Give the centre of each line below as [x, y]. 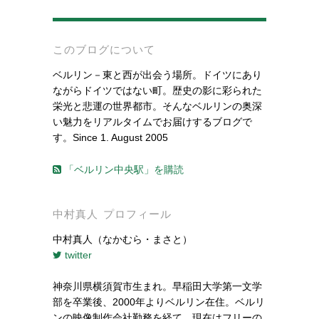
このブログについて [104, 50]
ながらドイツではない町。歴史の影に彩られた [157, 91]
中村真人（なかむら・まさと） [122, 239]
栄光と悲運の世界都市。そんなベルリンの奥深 [157, 106]
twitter [77, 255]
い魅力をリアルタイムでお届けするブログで [152, 122]
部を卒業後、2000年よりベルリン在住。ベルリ [159, 302]
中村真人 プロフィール [112, 214]
